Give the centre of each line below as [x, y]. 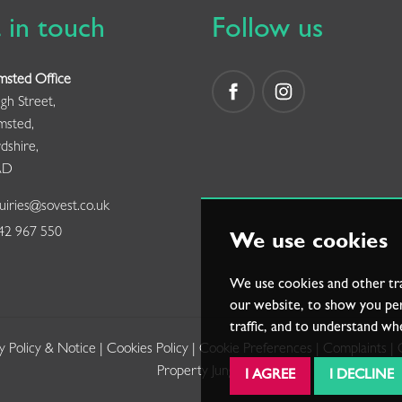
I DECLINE [362, 376]
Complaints [354, 350]
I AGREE [270, 376]
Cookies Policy [147, 350]
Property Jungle [201, 373]
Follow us [267, 32]
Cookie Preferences [255, 350]
